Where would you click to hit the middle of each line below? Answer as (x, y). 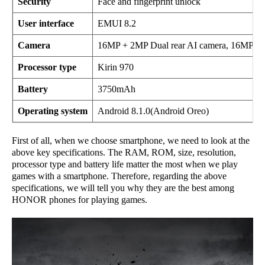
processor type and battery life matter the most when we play (125, 164)
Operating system (53, 111)
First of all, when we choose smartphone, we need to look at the (131, 141)
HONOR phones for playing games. (80, 200)
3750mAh (117, 89)
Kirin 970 (116, 67)
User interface (46, 24)
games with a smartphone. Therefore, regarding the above (119, 176)
